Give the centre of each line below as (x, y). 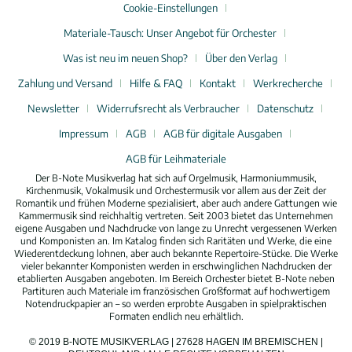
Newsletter (53, 109)
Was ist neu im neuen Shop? (125, 59)
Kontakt (217, 84)
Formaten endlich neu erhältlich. (176, 317)
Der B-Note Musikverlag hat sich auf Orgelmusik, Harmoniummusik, (176, 178)
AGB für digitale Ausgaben (222, 134)
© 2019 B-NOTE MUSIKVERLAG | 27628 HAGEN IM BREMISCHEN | (176, 342)
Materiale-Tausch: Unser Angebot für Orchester (170, 33)
